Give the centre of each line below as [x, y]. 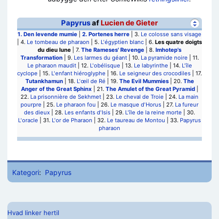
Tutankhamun [44, 81]
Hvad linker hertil [33, 213]
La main [188, 97]
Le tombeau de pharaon [58, 42]
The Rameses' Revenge [113, 50]
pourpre [31, 105]
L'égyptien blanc [122, 42]
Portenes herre [109, 34]
